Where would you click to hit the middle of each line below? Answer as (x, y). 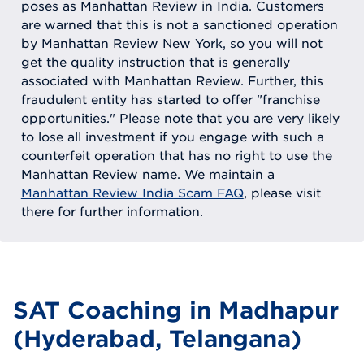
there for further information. (112, 212)
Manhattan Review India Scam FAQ (132, 193)
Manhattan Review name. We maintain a (147, 174)
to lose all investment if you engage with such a (172, 137)
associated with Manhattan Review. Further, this (172, 81)
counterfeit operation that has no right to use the (176, 156)
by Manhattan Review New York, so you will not (171, 43)
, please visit (282, 193)
